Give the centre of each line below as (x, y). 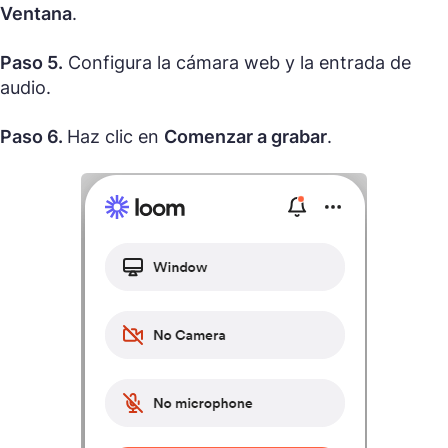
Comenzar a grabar (245, 137)
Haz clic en (115, 137)
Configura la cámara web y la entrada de (237, 63)
